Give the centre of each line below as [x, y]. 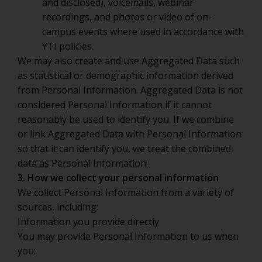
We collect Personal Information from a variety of [126, 192]
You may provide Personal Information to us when [128, 236]
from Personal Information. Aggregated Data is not [130, 90]
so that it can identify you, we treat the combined [124, 149]
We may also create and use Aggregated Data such [129, 61]
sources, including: [58, 207]
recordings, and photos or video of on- [127, 17]
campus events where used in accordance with [143, 32]
